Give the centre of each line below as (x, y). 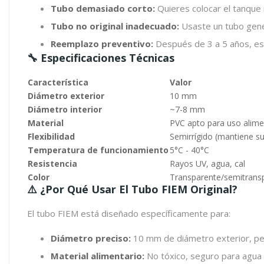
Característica (58, 82)
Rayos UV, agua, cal (207, 164)
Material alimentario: (98, 256)
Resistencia (52, 164)
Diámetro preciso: (91, 238)
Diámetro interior (65, 109)
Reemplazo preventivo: (102, 44)
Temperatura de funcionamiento (98, 150)
